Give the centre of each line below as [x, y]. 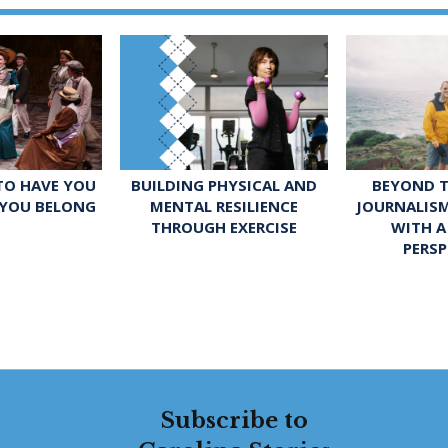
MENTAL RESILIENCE [223, 206]
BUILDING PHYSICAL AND [223, 185]
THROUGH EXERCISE [223, 227]
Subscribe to [234, 421]
